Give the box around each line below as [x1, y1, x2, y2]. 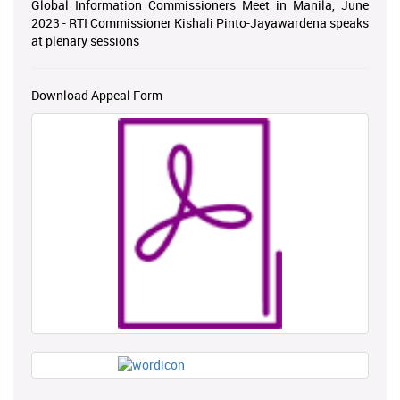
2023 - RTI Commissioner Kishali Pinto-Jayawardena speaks [31, 13, 369, 31]
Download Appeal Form [31, 86, 162, 104]
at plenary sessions [31, 31, 139, 49]
